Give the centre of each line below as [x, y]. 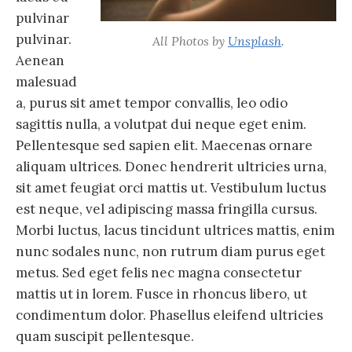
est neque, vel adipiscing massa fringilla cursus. [167, 209]
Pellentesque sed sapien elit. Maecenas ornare [164, 145]
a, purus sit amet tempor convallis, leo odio [152, 103]
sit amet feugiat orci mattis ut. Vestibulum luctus [171, 187]
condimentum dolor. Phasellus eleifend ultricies [169, 315]
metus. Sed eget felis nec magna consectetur [159, 272]
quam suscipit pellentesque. [105, 336]
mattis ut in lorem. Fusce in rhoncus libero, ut [161, 293]
